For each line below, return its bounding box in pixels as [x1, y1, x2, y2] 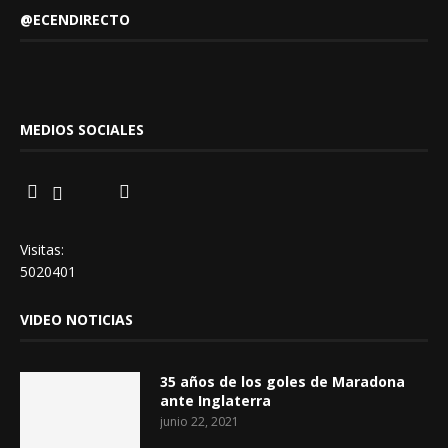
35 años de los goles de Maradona [160, 372, 405, 391]
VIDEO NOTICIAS [20, 310, 133, 329]
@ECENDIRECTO [20, 10, 130, 29]
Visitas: [20, 240, 64, 259]
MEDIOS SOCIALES [20, 120, 144, 139]
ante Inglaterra [160, 391, 271, 410]
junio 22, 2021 [160, 413, 239, 430]
